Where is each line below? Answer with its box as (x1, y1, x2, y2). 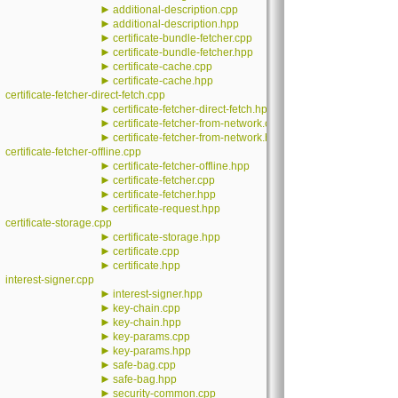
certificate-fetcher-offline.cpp (5, 146, 141, 158)
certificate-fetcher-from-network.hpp (113, 131, 283, 144)
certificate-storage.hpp (113, 231, 220, 243)
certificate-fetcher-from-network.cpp (113, 117, 283, 130)
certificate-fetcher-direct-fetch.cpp (5, 89, 165, 101)
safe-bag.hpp (113, 373, 177, 386)
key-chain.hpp (113, 316, 181, 329)
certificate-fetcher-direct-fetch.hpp (113, 103, 274, 115)
